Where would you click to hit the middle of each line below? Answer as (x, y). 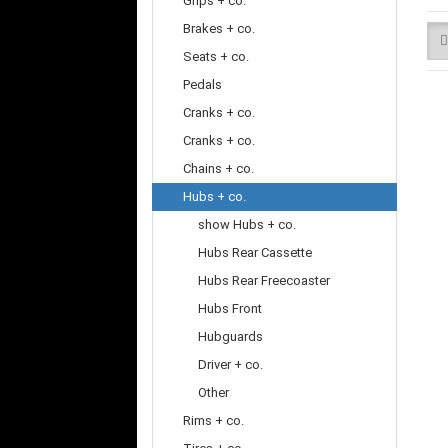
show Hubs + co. (247, 224)
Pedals (202, 84)
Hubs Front (230, 308)
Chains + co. (218, 168)
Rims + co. (213, 420)
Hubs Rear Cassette (255, 252)
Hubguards (230, 336)
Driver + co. (230, 364)
